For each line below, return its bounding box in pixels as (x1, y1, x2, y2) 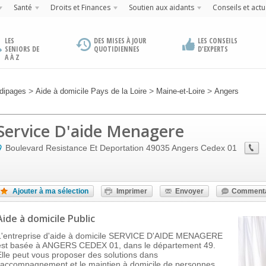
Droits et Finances (50, 2, 110, 12)
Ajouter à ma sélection (12, 187, 88, 195)
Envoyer (175, 187, 204, 195)
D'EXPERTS (197, 44, 228, 54)
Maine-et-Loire (156, 87, 205, 96)
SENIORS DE (5, 44, 39, 54)
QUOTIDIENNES (94, 44, 140, 54)
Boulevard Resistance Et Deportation (5, 143, 144, 153)
